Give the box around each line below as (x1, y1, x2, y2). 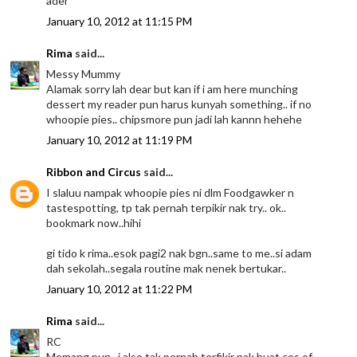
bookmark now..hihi (46, 216, 142, 230)
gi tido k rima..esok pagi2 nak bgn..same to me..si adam (46, 246, 312, 261)
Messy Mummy (46, 67, 121, 81)
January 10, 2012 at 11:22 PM (46, 282, 193, 296)
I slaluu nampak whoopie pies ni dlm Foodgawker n (46, 186, 295, 200)
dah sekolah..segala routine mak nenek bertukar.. (46, 261, 287, 276)
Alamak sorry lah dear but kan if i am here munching (46, 82, 299, 96)
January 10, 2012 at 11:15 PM (46, 14, 193, 29)
